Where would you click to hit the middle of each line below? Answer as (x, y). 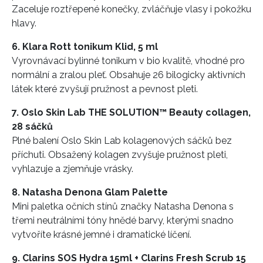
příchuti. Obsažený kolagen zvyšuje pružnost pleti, (120, 154)
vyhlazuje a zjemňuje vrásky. (74, 168)
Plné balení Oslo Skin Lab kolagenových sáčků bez (122, 140)
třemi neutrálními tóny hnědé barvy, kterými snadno (123, 220)
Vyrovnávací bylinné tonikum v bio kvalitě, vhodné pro (128, 60)
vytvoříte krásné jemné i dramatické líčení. (103, 234)
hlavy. (25, 23)
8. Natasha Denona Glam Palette (91, 192)
